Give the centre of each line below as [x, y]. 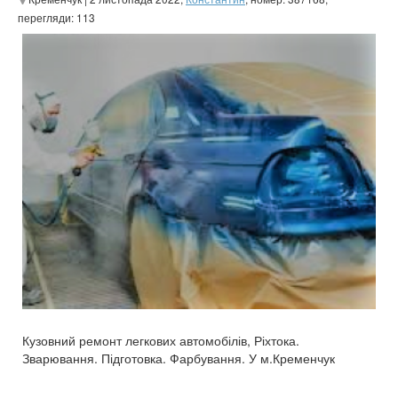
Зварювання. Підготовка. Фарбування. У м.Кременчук [179, 358]
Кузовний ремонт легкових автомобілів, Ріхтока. [161, 340]
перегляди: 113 [56, 17]
